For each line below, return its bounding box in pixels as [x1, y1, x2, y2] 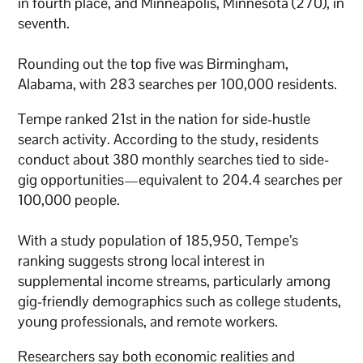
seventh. [18, 13, 70, 32]
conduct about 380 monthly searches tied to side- [18, 149, 330, 169]
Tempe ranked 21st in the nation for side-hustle [18, 109, 311, 128]
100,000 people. [18, 190, 121, 209]
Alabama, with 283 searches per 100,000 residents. [18, 74, 338, 93]
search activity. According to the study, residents [18, 129, 319, 148]
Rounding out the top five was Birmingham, [18, 53, 289, 73]
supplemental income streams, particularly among [18, 271, 331, 290]
